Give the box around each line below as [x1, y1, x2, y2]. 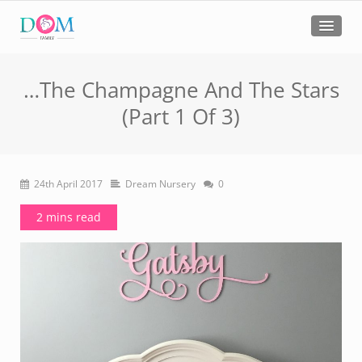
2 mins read [36, 209, 101, 225]
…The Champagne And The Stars [23, 75, 339, 104]
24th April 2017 [34, 177, 103, 190]
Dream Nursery [125, 177, 196, 190]
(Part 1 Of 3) [122, 102, 240, 131]
